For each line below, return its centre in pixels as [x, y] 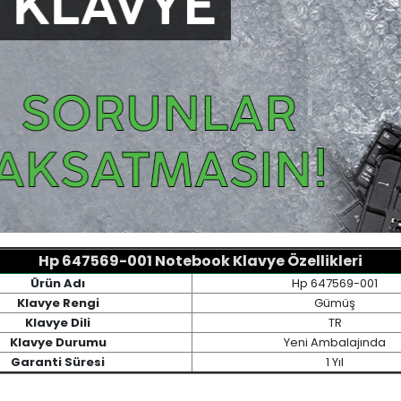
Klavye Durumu [58, 342]
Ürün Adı [58, 283]
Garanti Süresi [58, 362]
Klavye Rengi [58, 303]
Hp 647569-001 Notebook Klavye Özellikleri [200, 260]
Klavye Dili [58, 322]
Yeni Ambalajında [335, 342]
